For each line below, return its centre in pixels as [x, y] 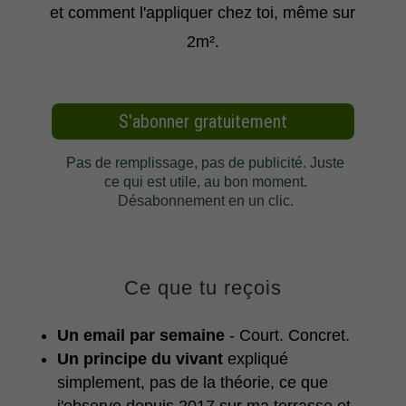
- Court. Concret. [287, 336]
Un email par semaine [140, 336]
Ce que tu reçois [203, 288]
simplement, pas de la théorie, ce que [192, 383]
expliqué [255, 359]
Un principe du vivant [140, 359]
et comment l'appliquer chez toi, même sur [203, 13]
